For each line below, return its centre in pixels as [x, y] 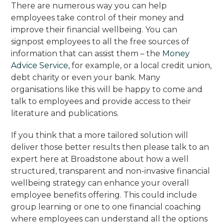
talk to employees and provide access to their [101, 101]
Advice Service [40, 65]
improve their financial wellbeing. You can [94, 29]
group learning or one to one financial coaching [106, 207]
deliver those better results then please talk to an [110, 147]
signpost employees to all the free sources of [100, 41]
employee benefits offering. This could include [104, 195]
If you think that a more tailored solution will [100, 135]
